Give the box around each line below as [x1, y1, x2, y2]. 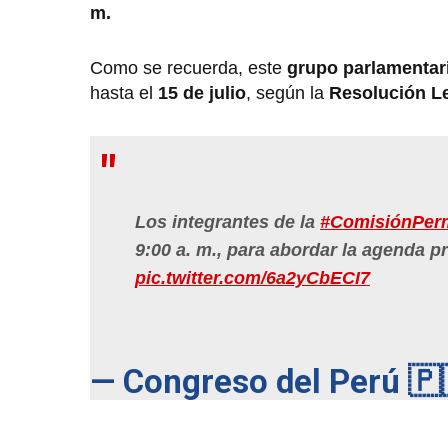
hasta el [90, 83, 158, 104]
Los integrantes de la [135, 212, 320, 233]
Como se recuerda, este [90, 58, 282, 79]
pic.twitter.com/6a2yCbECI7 [135, 268, 370, 289]
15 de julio [158, 83, 246, 104]
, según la [246, 83, 329, 104]
